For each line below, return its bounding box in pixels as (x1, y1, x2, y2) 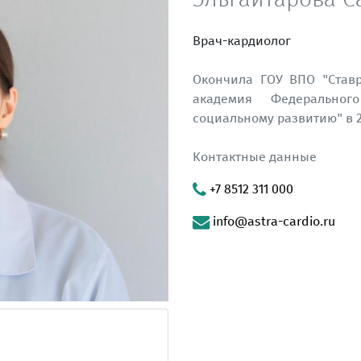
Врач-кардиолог (193, 33, 291, 49)
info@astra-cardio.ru (210, 214, 335, 230)
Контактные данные (193, 149, 317, 165)
